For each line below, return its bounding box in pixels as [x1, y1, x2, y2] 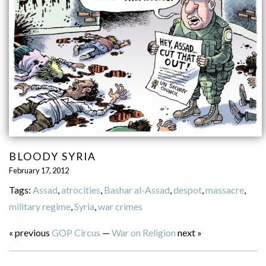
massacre [205, 183, 244, 195]
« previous [8, 226, 52, 238]
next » [175, 226, 202, 238]
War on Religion [111, 226, 176, 238]
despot [173, 183, 202, 195]
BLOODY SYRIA [8, 150, 96, 163]
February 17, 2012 [8, 166, 69, 176]
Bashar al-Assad [103, 183, 170, 195]
